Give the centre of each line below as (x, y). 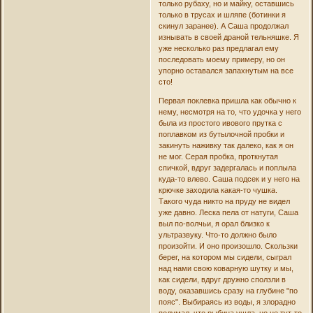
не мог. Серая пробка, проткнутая (218, 156)
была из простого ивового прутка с (220, 123)
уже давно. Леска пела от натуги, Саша (228, 212)
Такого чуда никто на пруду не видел (224, 201)
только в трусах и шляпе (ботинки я (222, 14)
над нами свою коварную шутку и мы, (226, 268)
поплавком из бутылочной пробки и (221, 134)
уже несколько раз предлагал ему (218, 48)
